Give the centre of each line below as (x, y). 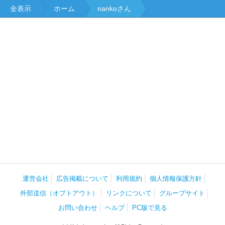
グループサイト (182, 193)
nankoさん (114, 8)
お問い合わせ (78, 207)
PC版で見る (149, 207)
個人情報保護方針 (176, 178)
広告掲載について (82, 178)
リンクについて (129, 193)
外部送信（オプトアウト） (59, 193)
